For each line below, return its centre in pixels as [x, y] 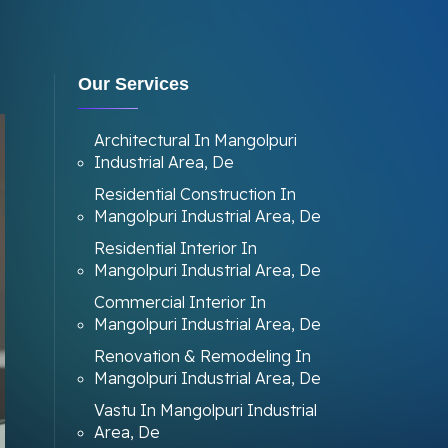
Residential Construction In [194, 194]
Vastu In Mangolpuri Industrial [205, 410]
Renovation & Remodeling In [202, 356]
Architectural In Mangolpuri [195, 140]
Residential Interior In [175, 248]
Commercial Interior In [179, 302]
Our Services [133, 84]
